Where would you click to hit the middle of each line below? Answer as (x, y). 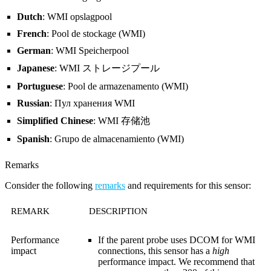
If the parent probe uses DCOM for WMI (177, 240)
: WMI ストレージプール (107, 68)
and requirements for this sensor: (188, 186)
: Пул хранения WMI (92, 103)
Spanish (33, 139)
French (32, 34)
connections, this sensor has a (155, 251)
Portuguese (40, 87)
